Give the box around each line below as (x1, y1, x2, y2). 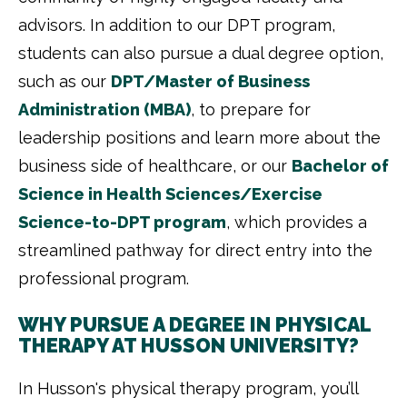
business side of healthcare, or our (18, 156, 292, 176)
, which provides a (226, 213, 367, 233)
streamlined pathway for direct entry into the (18, 241, 372, 261)
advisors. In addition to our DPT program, (18, 15, 335, 35)
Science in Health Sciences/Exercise (18, 184, 323, 204)
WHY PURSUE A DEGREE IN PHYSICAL (18, 313, 371, 337)
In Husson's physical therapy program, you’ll (18, 379, 358, 399)
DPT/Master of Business (111, 72, 310, 92)
